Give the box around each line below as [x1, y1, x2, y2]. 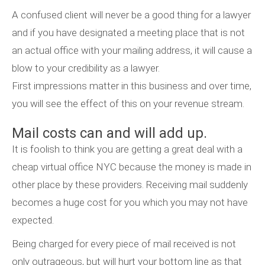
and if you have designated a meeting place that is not [12, 27, 245, 39]
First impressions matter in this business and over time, [12, 80, 251, 92]
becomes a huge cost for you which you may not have [12, 196, 248, 209]
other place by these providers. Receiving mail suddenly [12, 179, 248, 191]
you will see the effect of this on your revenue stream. [12, 98, 244, 110]
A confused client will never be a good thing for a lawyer [12, 9, 251, 21]
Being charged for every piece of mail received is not [12, 238, 236, 250]
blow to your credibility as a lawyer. [12, 62, 160, 75]
